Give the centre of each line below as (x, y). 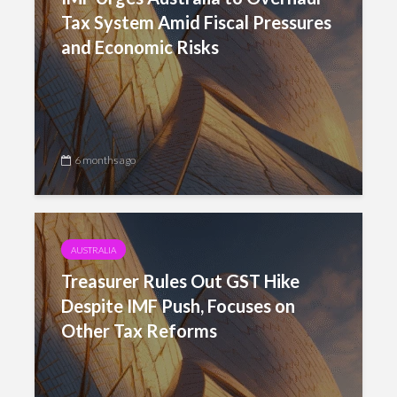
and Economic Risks (140, 47)
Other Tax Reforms (139, 331)
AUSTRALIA (93, 250)
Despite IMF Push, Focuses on (178, 306)
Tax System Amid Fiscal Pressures (196, 22)
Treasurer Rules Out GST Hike (180, 281)
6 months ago (105, 160)
